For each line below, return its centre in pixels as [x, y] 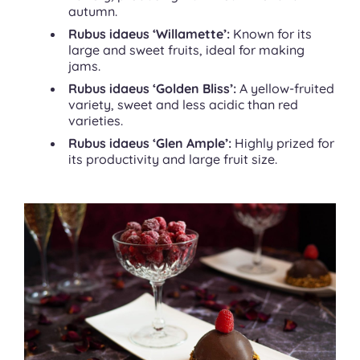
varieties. [96, 120]
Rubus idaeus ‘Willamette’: [149, 33]
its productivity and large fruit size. [173, 159]
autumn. [93, 11]
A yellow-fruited [285, 88]
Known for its [271, 33]
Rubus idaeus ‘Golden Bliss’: [152, 88]
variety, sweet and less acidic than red [183, 104]
